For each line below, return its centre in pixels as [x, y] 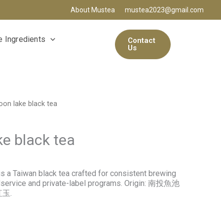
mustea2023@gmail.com [164, 10]
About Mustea [93, 10]
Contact [141, 40]
